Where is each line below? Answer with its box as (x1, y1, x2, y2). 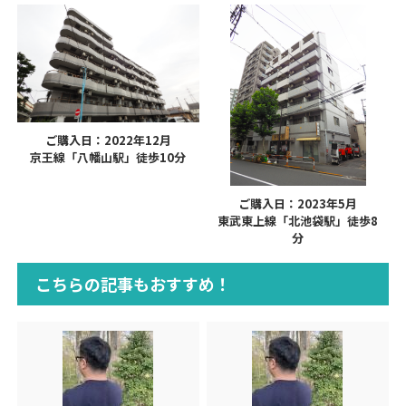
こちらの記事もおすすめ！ (34, 272, 231, 296)
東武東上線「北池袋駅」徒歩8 (217, 211, 379, 229)
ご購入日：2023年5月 (238, 194, 358, 212)
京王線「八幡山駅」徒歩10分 (30, 148, 187, 166)
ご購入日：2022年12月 (44, 130, 171, 149)
